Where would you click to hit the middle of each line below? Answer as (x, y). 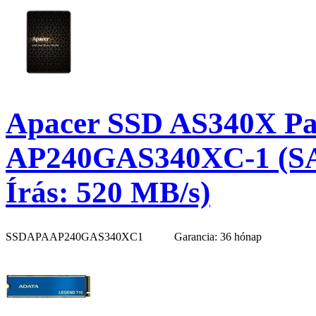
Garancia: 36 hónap (218, 236)
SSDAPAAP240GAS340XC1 (76, 236)
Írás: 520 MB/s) (108, 192)
